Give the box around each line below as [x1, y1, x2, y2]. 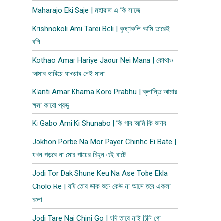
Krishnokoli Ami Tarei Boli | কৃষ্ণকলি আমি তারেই [32, 24, 170, 33]
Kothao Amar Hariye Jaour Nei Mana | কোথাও [32, 56, 174, 65]
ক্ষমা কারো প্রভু [32, 101, 69, 110]
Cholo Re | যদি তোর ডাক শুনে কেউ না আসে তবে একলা [32, 182, 171, 191]
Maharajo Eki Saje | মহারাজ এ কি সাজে [32, 6, 141, 15]
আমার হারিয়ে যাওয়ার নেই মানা [32, 69, 105, 78]
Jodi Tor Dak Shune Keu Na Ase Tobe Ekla [32, 169, 168, 178]
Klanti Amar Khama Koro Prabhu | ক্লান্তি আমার [32, 87, 178, 96]
